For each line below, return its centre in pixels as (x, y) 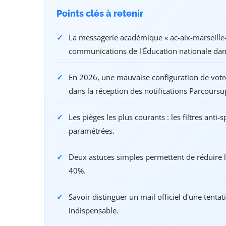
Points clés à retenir (100, 14)
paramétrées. (92, 131)
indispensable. (94, 211)
